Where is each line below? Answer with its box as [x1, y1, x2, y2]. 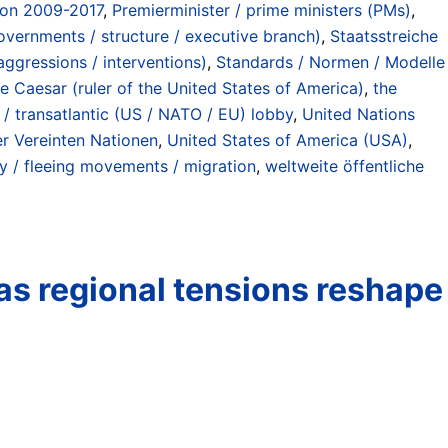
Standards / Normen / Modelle [216, 51, 445, 72]
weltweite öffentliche [265, 155, 424, 176]
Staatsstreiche [330, 25, 438, 46]
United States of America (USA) [167, 129, 408, 150]
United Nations [302, 103, 415, 124]
